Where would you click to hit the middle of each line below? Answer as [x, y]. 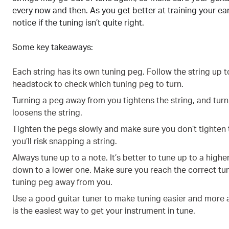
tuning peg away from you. [62, 182]
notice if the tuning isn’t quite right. [78, 23]
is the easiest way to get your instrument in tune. [104, 211]
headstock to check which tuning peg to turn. [98, 84]
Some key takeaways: [53, 47]
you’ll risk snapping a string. [65, 141]
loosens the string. [47, 113]
